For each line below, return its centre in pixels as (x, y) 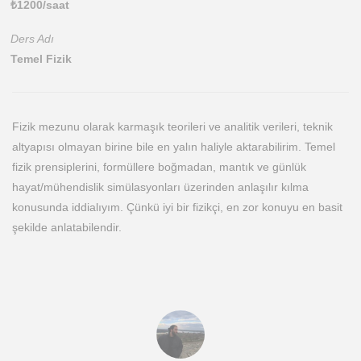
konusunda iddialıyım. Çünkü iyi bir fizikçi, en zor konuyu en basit (177, 207)
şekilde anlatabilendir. (67, 227)
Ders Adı (32, 39)
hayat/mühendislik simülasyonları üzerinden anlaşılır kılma (160, 187)
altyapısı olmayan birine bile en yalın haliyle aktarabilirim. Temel (174, 147)
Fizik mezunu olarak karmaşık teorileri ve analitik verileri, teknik (172, 127)
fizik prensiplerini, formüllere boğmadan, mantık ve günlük (159, 167)
